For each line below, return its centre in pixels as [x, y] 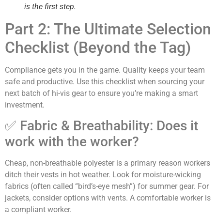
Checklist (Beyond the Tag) [98, 47]
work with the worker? [72, 142]
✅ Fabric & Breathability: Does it [101, 126]
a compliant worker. [38, 210]
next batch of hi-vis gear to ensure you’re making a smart [101, 93]
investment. [25, 105]
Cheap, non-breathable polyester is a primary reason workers [108, 163]
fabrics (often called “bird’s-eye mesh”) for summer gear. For [107, 186]
